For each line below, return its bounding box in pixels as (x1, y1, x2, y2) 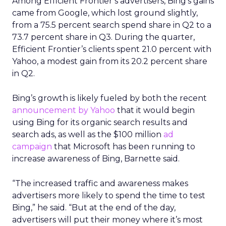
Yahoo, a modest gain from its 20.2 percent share (12, 56, 207, 66)
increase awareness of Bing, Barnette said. (12, 154, 180, 163)
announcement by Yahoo (12, 105, 115, 115)
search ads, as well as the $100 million (12, 130, 163, 139)
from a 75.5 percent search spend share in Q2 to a (12, 20, 211, 30)
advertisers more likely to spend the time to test (12, 191, 205, 200)
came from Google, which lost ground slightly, (12, 8, 198, 18)
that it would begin (115, 105, 195, 115)
